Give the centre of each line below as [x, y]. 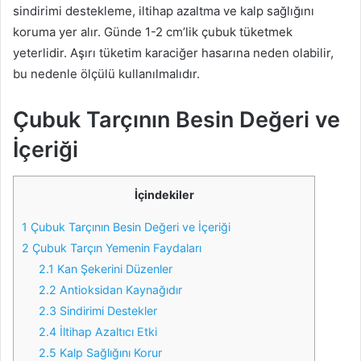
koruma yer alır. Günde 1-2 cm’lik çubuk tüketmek [153, 32]
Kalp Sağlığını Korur [110, 352]
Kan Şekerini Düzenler [114, 268]
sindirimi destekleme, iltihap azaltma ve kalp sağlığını [164, 11]
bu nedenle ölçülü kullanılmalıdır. [106, 74]
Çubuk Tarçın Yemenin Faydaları [115, 247]
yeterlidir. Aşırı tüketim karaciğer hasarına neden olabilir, [173, 53]
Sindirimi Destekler [107, 310]
